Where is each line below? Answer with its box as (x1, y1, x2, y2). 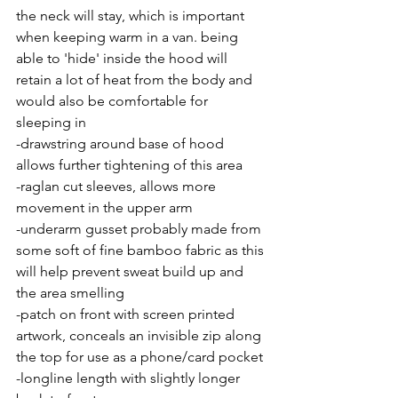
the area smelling (16, 283, 124, 301)
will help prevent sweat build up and (16, 262, 247, 280)
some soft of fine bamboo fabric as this (16, 241, 267, 259)
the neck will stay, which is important (16, 6, 248, 24)
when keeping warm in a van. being (16, 28, 242, 45)
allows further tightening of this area (16, 155, 243, 173)
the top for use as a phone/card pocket (16, 347, 263, 365)
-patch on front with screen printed (16, 305, 238, 322)
